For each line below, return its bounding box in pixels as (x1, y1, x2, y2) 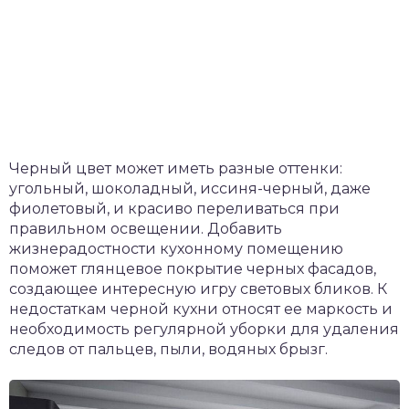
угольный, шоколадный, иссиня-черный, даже (9, 180, 371, 197)
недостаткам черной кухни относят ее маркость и (9, 300, 393, 318)
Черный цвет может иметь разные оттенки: (9, 160, 342, 177)
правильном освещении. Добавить (9, 220, 282, 237)
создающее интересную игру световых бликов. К (9, 280, 387, 298)
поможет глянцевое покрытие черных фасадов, (9, 260, 376, 278)
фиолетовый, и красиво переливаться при (9, 200, 340, 217)
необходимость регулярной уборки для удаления (9, 320, 399, 338)
